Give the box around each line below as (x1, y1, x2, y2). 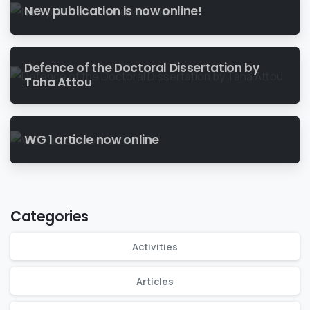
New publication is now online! (24, 2, 202, 19)
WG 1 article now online (24, 131, 160, 148)
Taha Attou (24, 74, 92, 91)
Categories (10, 207, 89, 227)
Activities (132, 239, 178, 253)
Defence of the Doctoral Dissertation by (24, 60, 259, 77)
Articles (136, 274, 174, 288)
